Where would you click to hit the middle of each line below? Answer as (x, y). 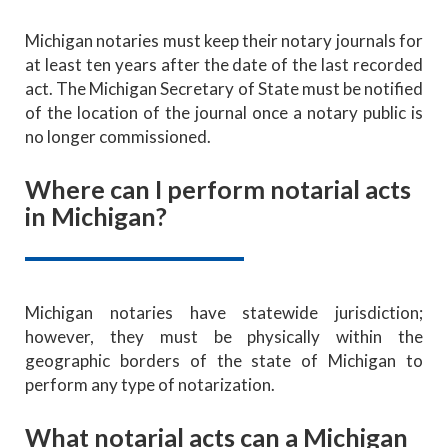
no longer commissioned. (118, 136)
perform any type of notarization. (150, 384)
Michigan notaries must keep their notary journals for (224, 40)
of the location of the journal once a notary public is (224, 112)
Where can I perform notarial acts (218, 188)
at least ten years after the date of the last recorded (224, 64)
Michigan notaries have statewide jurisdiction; (224, 312)
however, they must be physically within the (224, 336)
